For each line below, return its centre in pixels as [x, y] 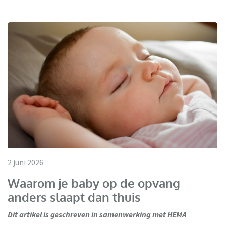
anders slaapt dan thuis [74, 197]
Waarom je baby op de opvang [94, 183]
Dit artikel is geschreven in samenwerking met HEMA [97, 214]
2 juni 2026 [25, 162]
